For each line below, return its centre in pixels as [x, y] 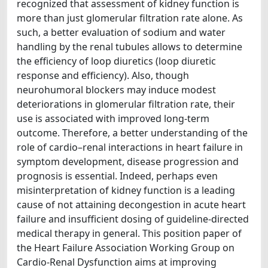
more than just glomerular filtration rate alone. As [130, 18]
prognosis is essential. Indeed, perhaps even [117, 176]
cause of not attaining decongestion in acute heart [131, 205]
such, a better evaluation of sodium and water [121, 32]
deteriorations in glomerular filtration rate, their [126, 104]
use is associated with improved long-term [113, 118]
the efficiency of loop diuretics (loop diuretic [116, 61]
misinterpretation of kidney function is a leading [126, 190]
